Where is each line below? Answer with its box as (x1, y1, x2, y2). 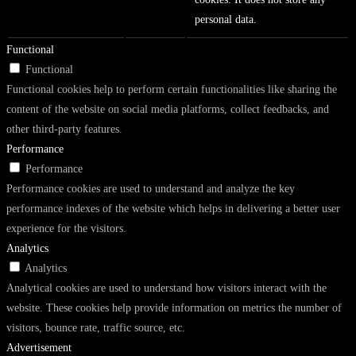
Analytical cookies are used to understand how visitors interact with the (6, 282, 327, 295)
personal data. (195, 14, 257, 26)
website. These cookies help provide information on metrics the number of (6, 302, 342, 315)
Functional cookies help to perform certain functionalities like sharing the (6, 83, 337, 96)
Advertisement (6, 342, 72, 354)
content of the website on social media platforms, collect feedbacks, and (6, 103, 329, 116)
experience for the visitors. (6, 222, 126, 235)
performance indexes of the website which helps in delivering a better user (6, 203, 340, 215)
